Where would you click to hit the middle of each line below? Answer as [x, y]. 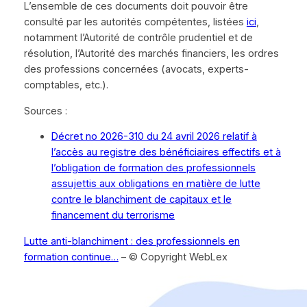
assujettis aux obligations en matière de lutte [156, 184]
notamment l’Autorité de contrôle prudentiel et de [138, 38]
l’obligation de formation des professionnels [153, 168]
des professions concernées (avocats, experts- [136, 69]
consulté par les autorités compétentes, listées [135, 22]
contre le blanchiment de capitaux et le [141, 200]
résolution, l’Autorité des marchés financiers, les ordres [151, 53]
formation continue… [71, 257]
